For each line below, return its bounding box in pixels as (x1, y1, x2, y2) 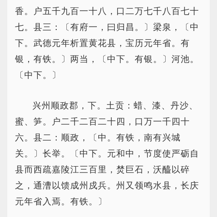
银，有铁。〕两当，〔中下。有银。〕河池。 (15, 54, 199, 64)
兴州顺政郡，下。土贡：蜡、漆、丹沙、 (32, 101, 198, 110)
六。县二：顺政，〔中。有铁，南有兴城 (15, 133, 181, 142)
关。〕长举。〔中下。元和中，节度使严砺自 (15, 149, 199, 158)
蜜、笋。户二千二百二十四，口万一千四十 (15, 117, 190, 126)
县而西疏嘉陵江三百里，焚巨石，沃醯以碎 (15, 165, 190, 174)
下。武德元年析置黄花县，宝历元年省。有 (15, 38, 190, 48)
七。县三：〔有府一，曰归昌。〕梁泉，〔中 (15, 22, 199, 32)
